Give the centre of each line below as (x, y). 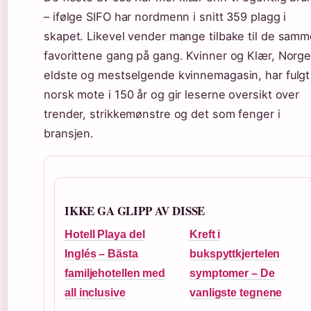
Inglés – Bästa (101, 253)
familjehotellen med (115, 273)
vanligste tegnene (236, 292)
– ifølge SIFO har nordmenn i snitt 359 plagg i (165, 16)
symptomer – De (232, 273)
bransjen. (69, 133)
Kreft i (205, 234)
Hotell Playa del (105, 234)
